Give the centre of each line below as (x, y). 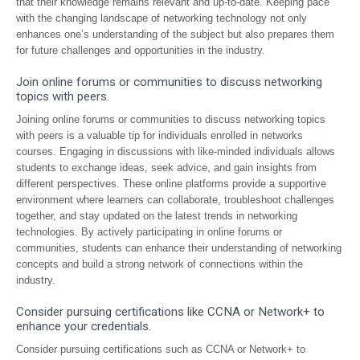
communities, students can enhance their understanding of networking (179, 248)
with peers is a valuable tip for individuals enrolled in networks (160, 135)
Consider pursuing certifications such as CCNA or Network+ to (161, 349)
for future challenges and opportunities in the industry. (141, 50)
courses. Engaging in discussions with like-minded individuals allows (176, 151)
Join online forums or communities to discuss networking (169, 82)
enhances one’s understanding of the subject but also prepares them (175, 34)
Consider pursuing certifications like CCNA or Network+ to (170, 312)
